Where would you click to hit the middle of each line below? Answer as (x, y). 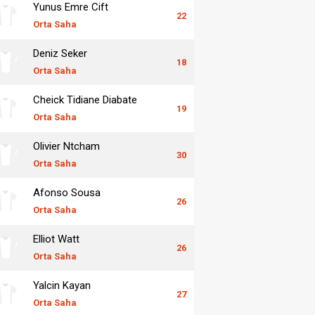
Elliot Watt (56, 239)
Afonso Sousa (67, 192)
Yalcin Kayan (62, 285)
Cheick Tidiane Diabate (85, 99)
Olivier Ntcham (66, 146)
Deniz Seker (60, 53)
